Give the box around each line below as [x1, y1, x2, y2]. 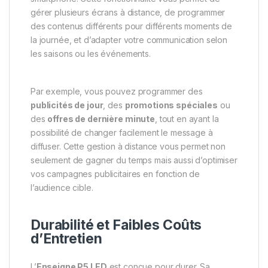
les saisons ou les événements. [31, 48, 151, 59]
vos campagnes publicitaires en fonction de [31, 169, 200, 179]
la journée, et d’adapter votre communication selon [31, 35, 227, 45]
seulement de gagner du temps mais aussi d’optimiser [31, 155, 237, 166]
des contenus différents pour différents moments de [31, 21, 232, 32]
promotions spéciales [124, 100, 218, 111]
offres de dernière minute [47, 114, 155, 124]
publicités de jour [31, 100, 103, 111]
